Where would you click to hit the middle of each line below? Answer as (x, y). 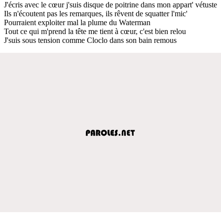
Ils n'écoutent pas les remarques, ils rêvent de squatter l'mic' (96, 13)
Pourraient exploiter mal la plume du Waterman (77, 22)
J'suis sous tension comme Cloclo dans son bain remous (90, 40)
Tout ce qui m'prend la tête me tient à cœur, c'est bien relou (95, 31)
